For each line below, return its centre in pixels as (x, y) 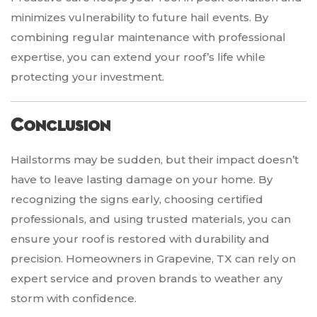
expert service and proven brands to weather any (146, 279)
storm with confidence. (74, 299)
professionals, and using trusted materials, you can (151, 219)
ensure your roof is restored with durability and (140, 239)
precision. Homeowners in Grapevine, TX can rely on (153, 259)
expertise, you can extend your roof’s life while (138, 57)
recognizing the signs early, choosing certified (137, 200)
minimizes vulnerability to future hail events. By (139, 18)
